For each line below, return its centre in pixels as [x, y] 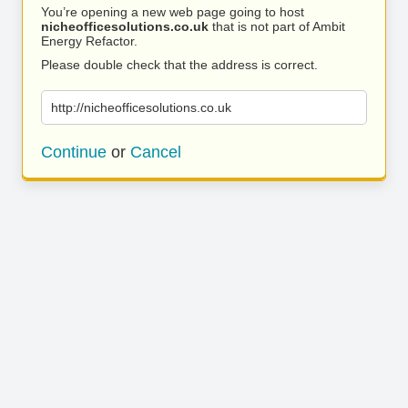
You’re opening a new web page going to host [173, 12]
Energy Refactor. [89, 41]
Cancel [156, 152]
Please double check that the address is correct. [179, 65]
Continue [74, 152]
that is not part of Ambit [277, 26]
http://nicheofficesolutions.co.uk [141, 107]
